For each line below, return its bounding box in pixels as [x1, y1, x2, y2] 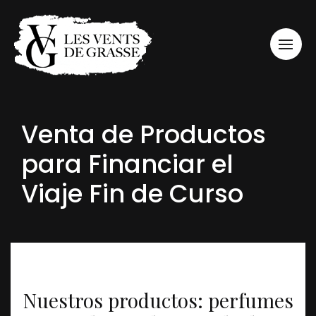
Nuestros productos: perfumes [23, 287, 293, 313]
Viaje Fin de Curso [21, 176, 243, 211]
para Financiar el [21, 147, 233, 181]
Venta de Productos [21, 117, 266, 152]
